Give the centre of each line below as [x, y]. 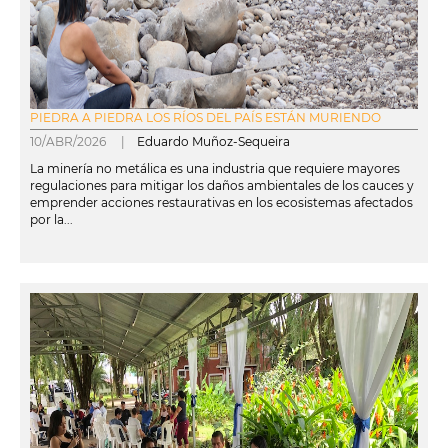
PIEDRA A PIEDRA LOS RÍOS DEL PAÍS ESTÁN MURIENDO [205, 117]
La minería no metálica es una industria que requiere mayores [215, 168]
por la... [51, 219]
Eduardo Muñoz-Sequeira [213, 141]
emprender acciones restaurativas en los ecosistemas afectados [221, 202]
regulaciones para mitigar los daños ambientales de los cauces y [222, 185]
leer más [45, 254]
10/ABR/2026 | [83, 141]
